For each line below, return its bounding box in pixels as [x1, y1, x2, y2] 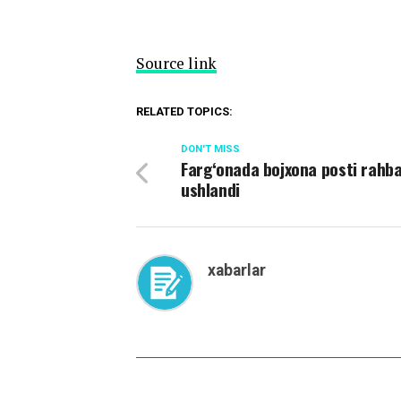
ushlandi [181, 176, 240, 203]
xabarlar [208, 261, 266, 280]
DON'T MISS [181, 143, 240, 156]
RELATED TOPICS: [136, 105, 233, 119]
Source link [136, 53, 217, 74]
